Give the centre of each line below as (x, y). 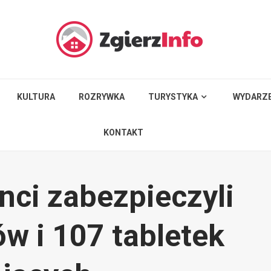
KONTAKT (124, 132)
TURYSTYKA (173, 97)
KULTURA (36, 97)
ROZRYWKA (102, 97)
